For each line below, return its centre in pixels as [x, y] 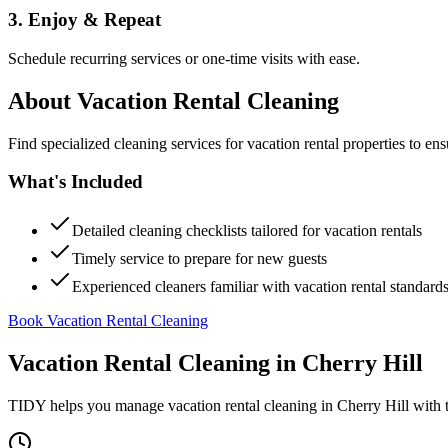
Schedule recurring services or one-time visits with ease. [184, 58]
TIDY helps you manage [88, 405]
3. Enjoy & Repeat [84, 20]
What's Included [75, 182]
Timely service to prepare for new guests [199, 258]
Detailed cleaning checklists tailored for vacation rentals [247, 230]
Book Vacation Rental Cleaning [108, 320]
